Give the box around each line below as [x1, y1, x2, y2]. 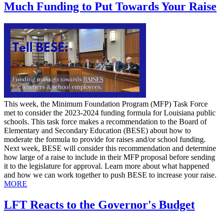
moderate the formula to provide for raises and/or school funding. [4, 135, 206, 144]
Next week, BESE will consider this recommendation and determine [4, 144, 216, 152]
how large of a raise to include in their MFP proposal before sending [4, 152, 215, 161]
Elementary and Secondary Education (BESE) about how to [4, 126, 191, 135]
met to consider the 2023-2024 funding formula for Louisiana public [4, 108, 216, 117]
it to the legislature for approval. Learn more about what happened [4, 161, 209, 170]
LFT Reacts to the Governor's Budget [4, 198, 195, 211]
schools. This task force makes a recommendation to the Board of [4, 117, 207, 126]
